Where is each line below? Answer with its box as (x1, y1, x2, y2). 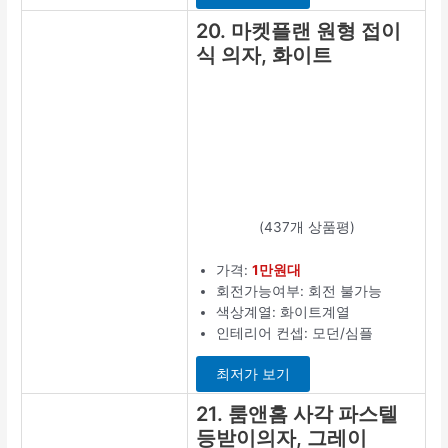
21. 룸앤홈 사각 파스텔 (196, 401, 399, 426)
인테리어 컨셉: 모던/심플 (216, 324, 374, 341)
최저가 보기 (216, 366, 291, 383)
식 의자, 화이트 (196, 42, 333, 67)
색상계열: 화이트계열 (216, 303, 351, 320)
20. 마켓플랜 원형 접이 (196, 18, 402, 43)
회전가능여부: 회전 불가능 (216, 282, 383, 299)
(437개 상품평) (258, 218, 355, 235)
